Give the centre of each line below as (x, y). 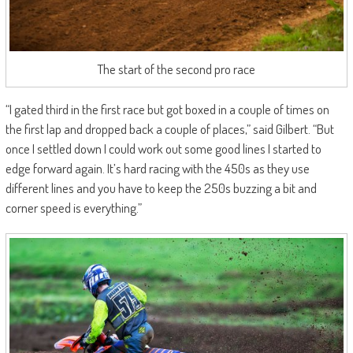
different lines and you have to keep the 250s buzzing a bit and (161, 188)
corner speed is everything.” (73, 207)
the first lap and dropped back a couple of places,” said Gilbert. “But (169, 128)
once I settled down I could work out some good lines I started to (163, 148)
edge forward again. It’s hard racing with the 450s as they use (157, 168)
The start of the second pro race (176, 69)
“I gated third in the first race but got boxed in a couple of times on (167, 109)
